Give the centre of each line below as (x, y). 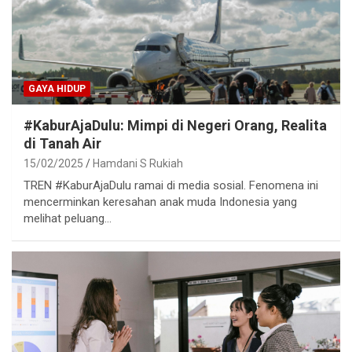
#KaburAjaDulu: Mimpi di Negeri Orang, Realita (175, 125)
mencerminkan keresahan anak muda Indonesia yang (160, 202)
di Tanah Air (62, 143)
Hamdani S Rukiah (138, 163)
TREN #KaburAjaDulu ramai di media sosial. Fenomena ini (171, 185)
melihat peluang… (68, 218)
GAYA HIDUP (57, 88)
